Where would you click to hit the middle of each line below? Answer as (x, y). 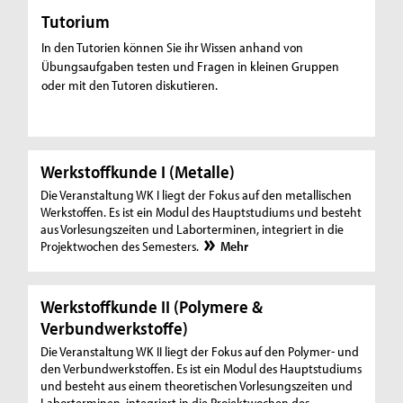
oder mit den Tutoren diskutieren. (130, 85)
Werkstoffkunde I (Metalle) (138, 171)
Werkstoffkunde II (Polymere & (152, 307)
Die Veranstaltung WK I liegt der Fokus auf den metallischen (197, 194)
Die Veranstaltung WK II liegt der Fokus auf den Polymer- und (200, 352)
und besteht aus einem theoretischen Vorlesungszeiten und (197, 386)
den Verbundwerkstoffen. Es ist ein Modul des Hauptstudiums (201, 369)
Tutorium (76, 22)
